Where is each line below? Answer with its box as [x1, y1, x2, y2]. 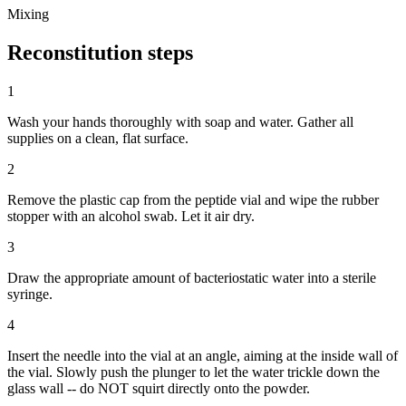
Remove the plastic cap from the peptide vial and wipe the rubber [7, 191, 379, 208]
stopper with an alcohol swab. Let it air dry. [7, 208, 255, 224]
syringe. [7, 285, 53, 302]
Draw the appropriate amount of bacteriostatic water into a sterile [7, 269, 376, 285]
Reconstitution [7, 40, 142, 64]
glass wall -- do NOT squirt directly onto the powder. [7, 380, 310, 396]
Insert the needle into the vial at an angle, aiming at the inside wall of [7, 347, 398, 363]
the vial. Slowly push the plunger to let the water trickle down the [7, 363, 380, 380]
